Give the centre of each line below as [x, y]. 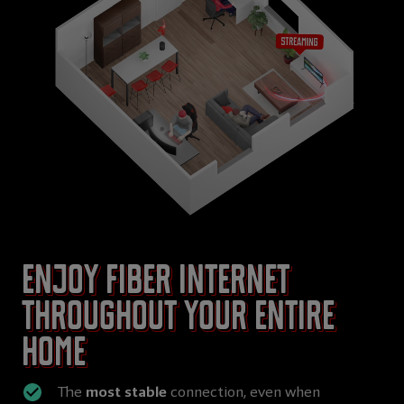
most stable [126, 392]
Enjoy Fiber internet [156, 280]
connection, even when [243, 392]
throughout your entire [178, 317]
